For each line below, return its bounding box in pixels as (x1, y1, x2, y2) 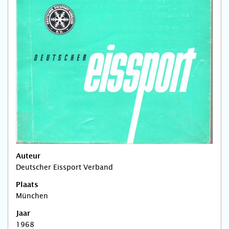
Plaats (16, 181, 38, 189)
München (16, 192, 48, 200)
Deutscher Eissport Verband (16, 163, 113, 172)
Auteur (16, 153, 40, 161)
